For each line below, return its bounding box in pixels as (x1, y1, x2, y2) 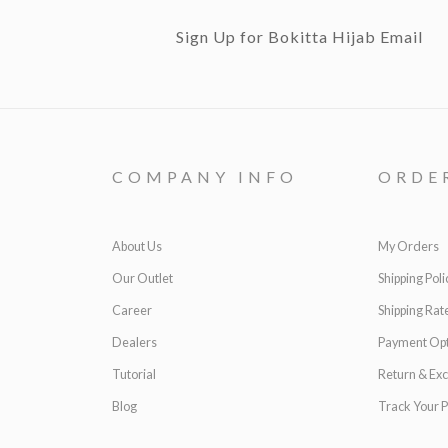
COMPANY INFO (112, 167, 298, 186)
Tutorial (112, 367, 156, 382)
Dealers (112, 335, 157, 350)
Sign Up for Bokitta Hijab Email (175, 27, 423, 46)
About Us (112, 239, 162, 254)
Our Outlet (112, 271, 173, 286)
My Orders (378, 239, 439, 254)
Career (112, 303, 152, 318)
